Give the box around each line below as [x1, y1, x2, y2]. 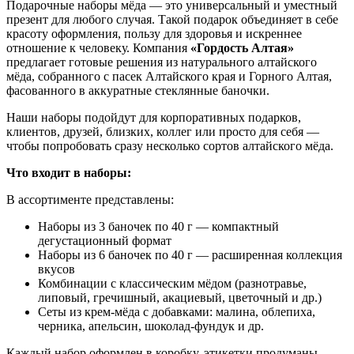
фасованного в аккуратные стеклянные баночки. [6, 83, 269, 97]
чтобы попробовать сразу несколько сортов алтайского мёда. [6, 138, 333, 153]
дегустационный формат [38, 233, 171, 247]
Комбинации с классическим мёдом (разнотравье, [38, 276, 307, 290]
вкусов [38, 262, 75, 276]
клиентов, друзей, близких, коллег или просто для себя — [6, 124, 319, 138]
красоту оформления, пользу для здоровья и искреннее [6, 26, 302, 40]
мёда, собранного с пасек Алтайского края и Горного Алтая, [6, 69, 332, 83]
